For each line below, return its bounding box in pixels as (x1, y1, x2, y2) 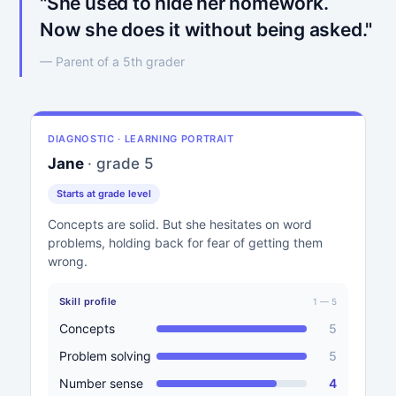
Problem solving (59, 348, 151, 363)
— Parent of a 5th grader (40, 54, 185, 69)
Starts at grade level (57, 187, 151, 200)
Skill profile (59, 295, 118, 308)
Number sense (59, 376, 143, 391)
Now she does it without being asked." (40, 19, 373, 41)
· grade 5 (88, 155, 154, 172)
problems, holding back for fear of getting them (48, 235, 323, 250)
